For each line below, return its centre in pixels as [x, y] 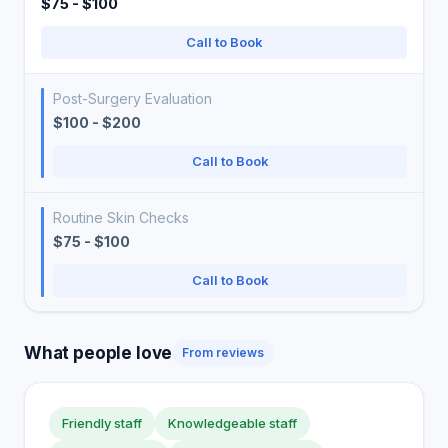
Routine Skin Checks [121, 217]
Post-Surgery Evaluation [132, 98]
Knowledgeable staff [232, 423]
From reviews [223, 352]
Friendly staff [102, 423]
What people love [98, 352]
